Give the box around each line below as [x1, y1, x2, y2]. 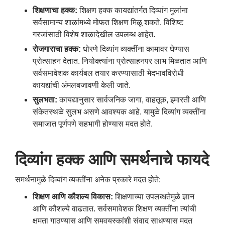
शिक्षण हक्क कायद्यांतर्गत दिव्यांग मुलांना [79, 6, 188, 15]
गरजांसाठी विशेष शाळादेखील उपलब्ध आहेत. [33, 30, 155, 39]
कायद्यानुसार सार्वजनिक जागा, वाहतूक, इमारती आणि [59, 95, 206, 104]
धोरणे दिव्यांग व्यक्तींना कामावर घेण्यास [83, 44, 189, 53]
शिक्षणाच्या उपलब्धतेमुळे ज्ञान [115, 192, 194, 201]
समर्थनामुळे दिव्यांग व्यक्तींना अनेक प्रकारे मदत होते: [15, 175, 161, 184]
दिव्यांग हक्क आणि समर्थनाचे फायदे [15, 150, 209, 169]
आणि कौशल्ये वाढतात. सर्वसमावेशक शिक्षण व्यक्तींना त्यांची [33, 204, 196, 213]
